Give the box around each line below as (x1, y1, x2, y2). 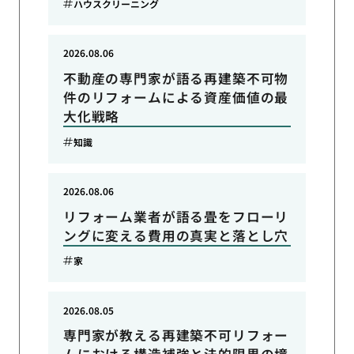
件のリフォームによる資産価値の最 (62, 87, 289, 107)
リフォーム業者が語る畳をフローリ (62, 206, 289, 226)
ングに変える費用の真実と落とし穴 (62, 225, 289, 245)
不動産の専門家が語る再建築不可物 (62, 68, 289, 88)
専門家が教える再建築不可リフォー (62, 326, 289, 345)
